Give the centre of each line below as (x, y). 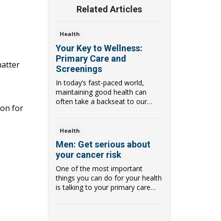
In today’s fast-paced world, (100, 82)
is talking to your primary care (103, 187)
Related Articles (109, 9)
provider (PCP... (80, 197)
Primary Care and (91, 58)
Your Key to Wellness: (99, 48)
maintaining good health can (101, 92)
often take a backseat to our (101, 101)
